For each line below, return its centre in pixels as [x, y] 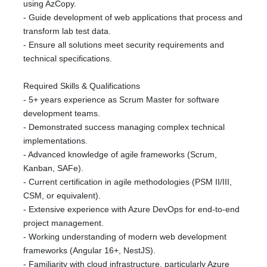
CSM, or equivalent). [62, 195]
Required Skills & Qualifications [82, 86]
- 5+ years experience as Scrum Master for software [121, 100]
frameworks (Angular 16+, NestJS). [89, 250]
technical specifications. [68, 58]
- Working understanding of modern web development [125, 237]
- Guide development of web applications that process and [133, 17]
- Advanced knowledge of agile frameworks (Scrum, [120, 154]
